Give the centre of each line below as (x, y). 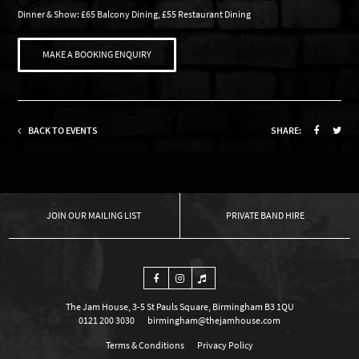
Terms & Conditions (145, 345)
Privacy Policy (225, 345)
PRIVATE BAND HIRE (265, 215)
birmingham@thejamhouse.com (214, 320)
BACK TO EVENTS (63, 130)
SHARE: (286, 130)
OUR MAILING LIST (105, 215)
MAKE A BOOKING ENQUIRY (97, 54)
